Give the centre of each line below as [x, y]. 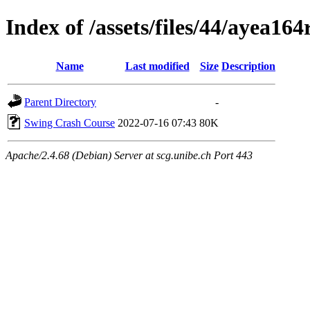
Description [248, 66]
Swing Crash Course [70, 122]
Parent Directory [60, 102]
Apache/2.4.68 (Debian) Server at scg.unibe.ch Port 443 [129, 155]
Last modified [157, 66]
